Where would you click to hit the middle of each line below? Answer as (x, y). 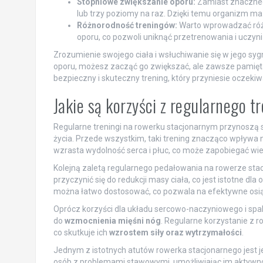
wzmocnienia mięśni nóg (112, 220)
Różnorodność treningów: (127, 25)
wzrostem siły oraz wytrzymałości (175, 232)
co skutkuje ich (81, 232)
